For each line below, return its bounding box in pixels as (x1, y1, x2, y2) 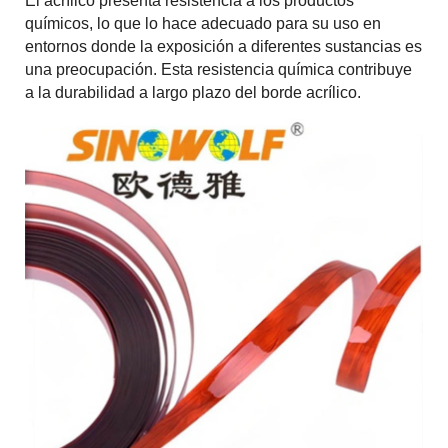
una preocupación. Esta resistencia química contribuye (25, 61, 412, 79)
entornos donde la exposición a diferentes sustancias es (25, 38, 422, 56)
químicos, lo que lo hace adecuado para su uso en (25, 15, 381, 33)
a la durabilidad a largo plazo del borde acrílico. (25, 84, 361, 102)
